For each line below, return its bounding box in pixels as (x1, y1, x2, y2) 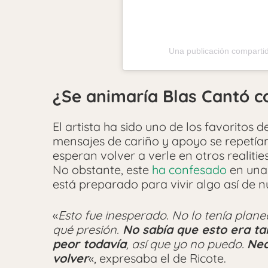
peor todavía (53, 236, 126, 251)
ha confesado (152, 162, 227, 177)
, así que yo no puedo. (126, 236, 247, 251)
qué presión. (53, 221, 119, 237)
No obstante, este (53, 162, 152, 177)
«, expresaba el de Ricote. (89, 250, 226, 266)
